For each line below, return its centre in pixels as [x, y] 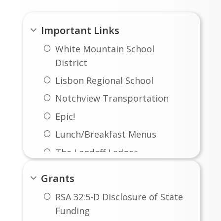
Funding [72, 210]
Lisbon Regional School [104, 80]
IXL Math [74, 188]
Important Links [80, 30]
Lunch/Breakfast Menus [106, 134]
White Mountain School [105, 49]
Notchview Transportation [112, 98]
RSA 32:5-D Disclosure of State [119, 197]
